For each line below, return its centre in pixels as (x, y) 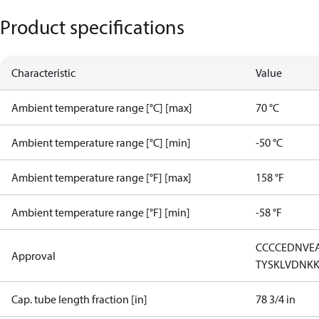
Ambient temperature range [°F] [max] (101, 177)
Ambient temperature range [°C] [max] (102, 108)
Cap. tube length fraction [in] (79, 299)
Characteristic (43, 73)
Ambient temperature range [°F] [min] (101, 212)
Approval (33, 256)
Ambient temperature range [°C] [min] (101, 142)
